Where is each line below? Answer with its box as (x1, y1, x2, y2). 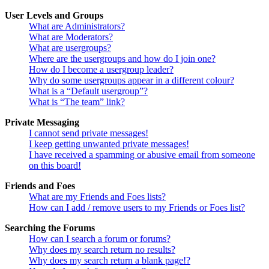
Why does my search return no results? (29, 244, 175, 255)
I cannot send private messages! (29, 128, 148, 139)
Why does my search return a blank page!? (29, 255, 190, 266)
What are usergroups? (29, 43, 111, 53)
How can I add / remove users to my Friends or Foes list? (29, 202, 245, 213)
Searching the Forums (5, 223, 95, 234)
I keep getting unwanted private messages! (29, 139, 189, 150)
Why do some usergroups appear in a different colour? (29, 75, 234, 86)
